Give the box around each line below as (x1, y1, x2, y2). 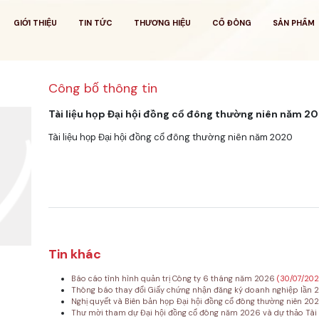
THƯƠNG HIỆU (133, 18, 191, 28)
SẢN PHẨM (272, 18, 315, 28)
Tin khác (48, 246, 101, 263)
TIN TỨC (78, 18, 113, 28)
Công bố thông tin (48, 80, 157, 97)
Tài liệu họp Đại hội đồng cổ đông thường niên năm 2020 (48, 131, 293, 143)
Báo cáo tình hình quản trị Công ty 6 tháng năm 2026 (70, 273, 277, 284)
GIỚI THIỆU (13, 18, 57, 28)
